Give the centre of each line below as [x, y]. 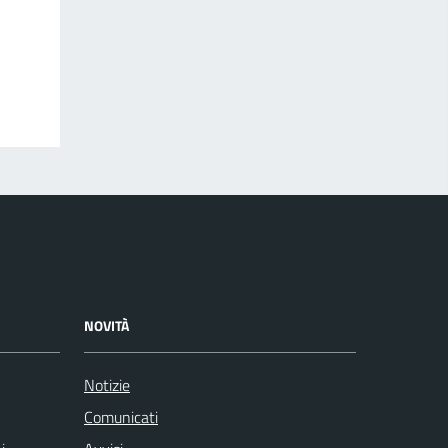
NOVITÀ [106, 325]
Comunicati [121, 417]
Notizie [107, 385]
